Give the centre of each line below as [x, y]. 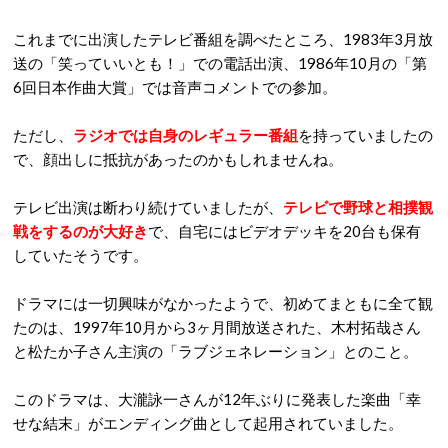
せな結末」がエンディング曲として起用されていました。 [208, 423]
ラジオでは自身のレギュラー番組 [185, 135]
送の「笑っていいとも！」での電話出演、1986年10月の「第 [220, 63]
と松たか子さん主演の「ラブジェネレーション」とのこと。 [215, 351]
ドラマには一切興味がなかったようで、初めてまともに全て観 [223, 303]
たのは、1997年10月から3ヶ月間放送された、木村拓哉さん [217, 327]
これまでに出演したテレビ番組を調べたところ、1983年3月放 [223, 39]
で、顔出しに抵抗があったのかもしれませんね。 [178, 159]
